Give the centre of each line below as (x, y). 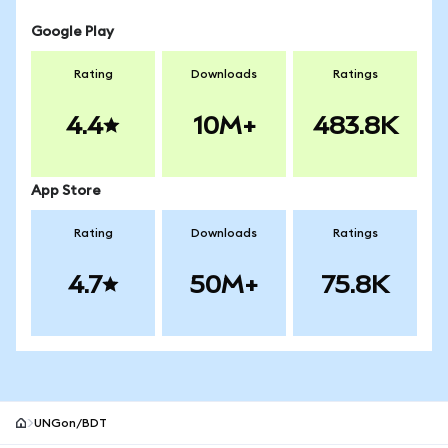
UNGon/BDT (70, 423)
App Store (66, 191)
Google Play (72, 32)
